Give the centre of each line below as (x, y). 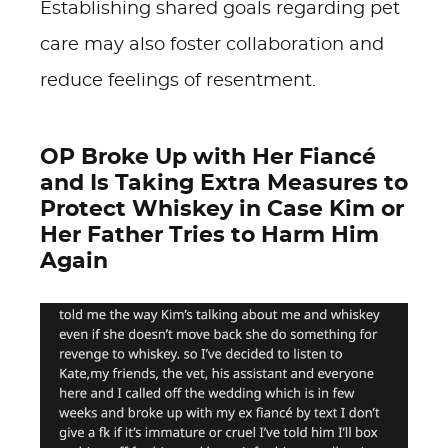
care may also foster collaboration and (212, 45)
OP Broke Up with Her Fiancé (208, 157)
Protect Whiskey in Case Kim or (222, 209)
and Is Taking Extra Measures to (224, 183)
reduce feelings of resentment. (178, 81)
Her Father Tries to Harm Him (209, 235)
